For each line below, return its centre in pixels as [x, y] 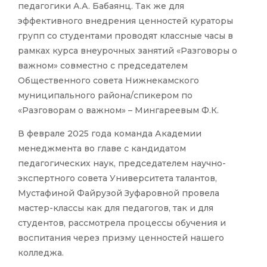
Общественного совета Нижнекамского [108, 81]
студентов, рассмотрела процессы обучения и [122, 223]
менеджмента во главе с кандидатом [102, 149]
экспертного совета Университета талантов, [117, 178]
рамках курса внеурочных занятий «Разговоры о [128, 51]
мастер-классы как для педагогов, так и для [116, 208]
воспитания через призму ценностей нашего [121, 238]
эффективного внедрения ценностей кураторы [125, 21]
